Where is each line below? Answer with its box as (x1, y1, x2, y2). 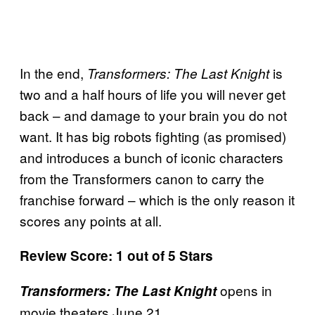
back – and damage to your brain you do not (20, 105, 287, 124)
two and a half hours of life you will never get (20, 84, 285, 103)
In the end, (20, 63, 87, 82)
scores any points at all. (20, 210, 162, 230)
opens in (217, 280, 272, 300)
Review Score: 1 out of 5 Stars (20, 245, 213, 265)
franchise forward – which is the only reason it (20, 189, 295, 209)
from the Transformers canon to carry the (20, 168, 264, 188)
